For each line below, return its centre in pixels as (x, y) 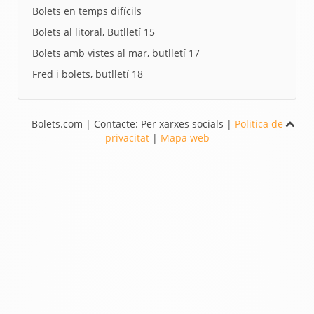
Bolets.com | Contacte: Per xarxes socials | (133, 124)
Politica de (259, 124)
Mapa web (185, 138)
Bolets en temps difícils (87, 11)
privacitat (127, 138)
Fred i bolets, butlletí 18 (88, 74)
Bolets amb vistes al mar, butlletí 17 (116, 53)
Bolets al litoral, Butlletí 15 (94, 32)
